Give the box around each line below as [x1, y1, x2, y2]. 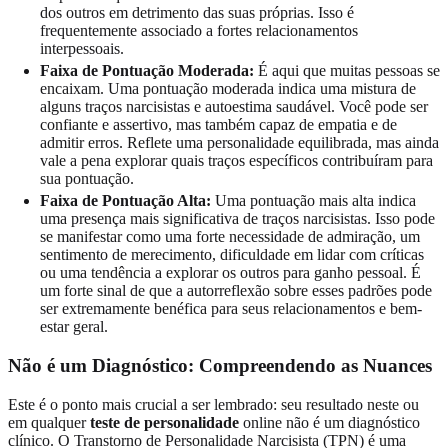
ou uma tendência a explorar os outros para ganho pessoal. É [40, 264, 421, 282]
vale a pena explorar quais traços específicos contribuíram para [40, 152, 433, 170]
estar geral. [40, 318, 108, 336]
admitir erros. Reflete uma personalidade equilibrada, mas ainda [40, 134, 439, 152]
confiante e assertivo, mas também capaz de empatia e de [40, 116, 397, 134]
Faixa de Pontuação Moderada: [40, 62, 254, 80]
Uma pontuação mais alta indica [211, 192, 416, 210]
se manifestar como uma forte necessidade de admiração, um [40, 228, 420, 246]
